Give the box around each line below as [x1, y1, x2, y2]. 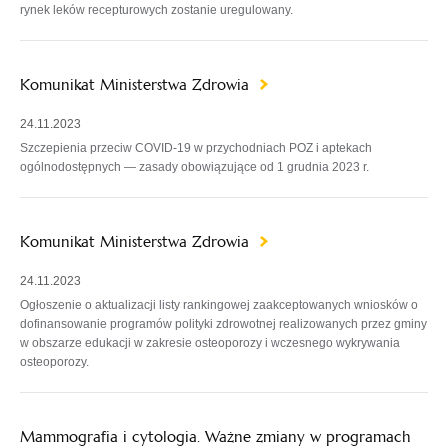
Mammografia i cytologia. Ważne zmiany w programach [20, 427, 411, 446]
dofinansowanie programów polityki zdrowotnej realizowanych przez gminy [20, 317, 427, 331]
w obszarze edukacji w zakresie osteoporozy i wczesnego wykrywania [20, 336, 400, 350]
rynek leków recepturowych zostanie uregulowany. [20, 3, 293, 17]
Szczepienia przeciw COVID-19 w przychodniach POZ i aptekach [20, 141, 372, 155]
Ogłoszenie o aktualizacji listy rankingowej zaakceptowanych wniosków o [20, 298, 418, 312]
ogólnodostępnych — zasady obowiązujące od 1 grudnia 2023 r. [20, 160, 369, 174]
